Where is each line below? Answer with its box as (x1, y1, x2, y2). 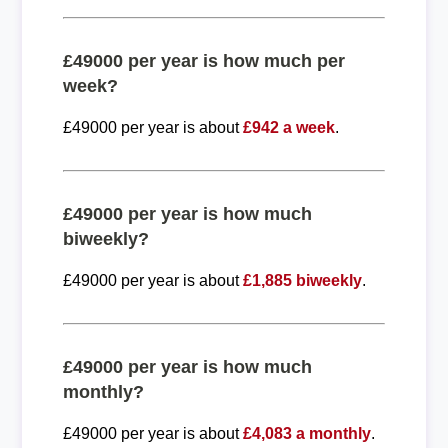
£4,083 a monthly (242, 424, 371, 442)
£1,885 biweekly (242, 271, 362, 289)
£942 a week (242, 118, 335, 136)
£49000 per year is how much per (62, 50, 345, 71)
